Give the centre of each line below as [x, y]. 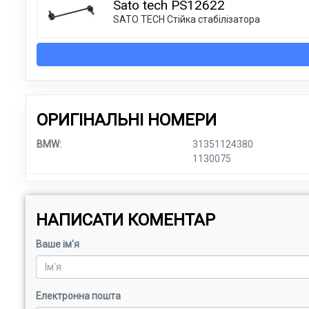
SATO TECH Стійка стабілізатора [187, 19]
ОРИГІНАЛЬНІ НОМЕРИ [127, 120]
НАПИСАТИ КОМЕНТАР [126, 220]
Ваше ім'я [58, 244]
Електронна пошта [78, 296]
